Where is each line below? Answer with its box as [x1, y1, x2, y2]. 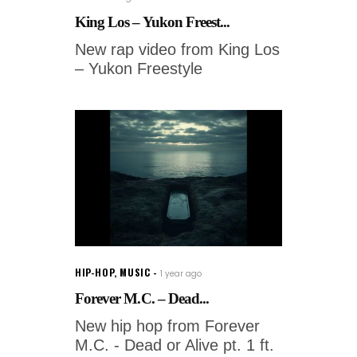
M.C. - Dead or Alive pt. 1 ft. [75, 335, 274, 354]
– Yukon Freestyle [75, 59, 202, 77]
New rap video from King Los [75, 40, 280, 58]
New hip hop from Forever [75, 316, 260, 335]
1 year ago [160, 267, 202, 280]
